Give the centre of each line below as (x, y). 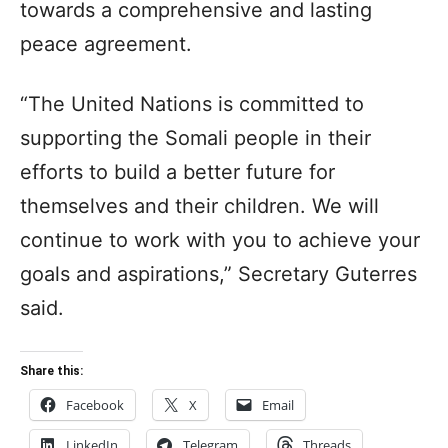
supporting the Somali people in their (195, 137)
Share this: (51, 370)
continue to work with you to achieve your (220, 239)
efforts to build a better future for (177, 171)
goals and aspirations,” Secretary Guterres (218, 273)
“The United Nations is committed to (192, 103)
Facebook (95, 404)
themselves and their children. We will (199, 205)
